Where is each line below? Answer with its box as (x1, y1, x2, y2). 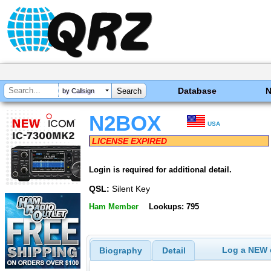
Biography (99, 246, 142, 256)
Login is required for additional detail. (89, 165, 232, 174)
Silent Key (109, 183, 150, 194)
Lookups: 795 (148, 202, 199, 212)
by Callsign (62, 87, 94, 95)
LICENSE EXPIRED (92, 136, 167, 146)
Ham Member (89, 202, 139, 212)
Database (178, 86, 217, 96)
